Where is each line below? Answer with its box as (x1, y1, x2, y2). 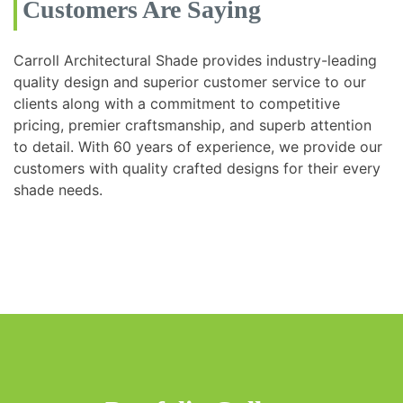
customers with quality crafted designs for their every (13, 158, 381, 177)
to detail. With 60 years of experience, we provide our (13, 137, 382, 156)
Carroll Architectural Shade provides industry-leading (13, 50, 377, 69)
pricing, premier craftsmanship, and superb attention (13, 115, 372, 134)
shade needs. (13, 180, 103, 199)
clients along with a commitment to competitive (13, 94, 340, 112)
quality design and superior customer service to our (13, 72, 366, 91)
